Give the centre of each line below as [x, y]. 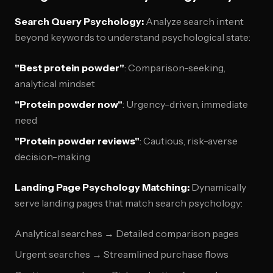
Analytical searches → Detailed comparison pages [127, 233]
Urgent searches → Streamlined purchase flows [122, 254]
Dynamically [218, 187]
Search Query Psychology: [79, 21]
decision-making [52, 157]
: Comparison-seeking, [175, 68]
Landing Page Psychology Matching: [102, 187]
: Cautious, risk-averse [189, 141]
